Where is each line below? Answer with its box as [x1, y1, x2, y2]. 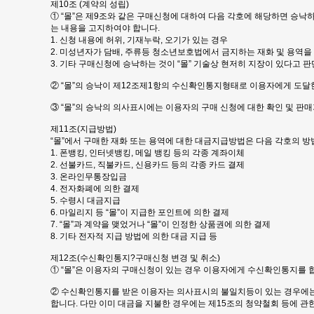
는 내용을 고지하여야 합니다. [50, 23, 160, 33]
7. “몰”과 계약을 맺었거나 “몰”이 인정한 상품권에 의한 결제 [50, 219, 271, 229]
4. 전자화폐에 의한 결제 [50, 184, 139, 193]
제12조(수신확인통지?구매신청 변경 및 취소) [50, 253, 220, 263]
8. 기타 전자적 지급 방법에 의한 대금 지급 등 [50, 231, 217, 241]
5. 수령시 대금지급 [50, 196, 121, 205]
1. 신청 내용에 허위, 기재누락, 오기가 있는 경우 [50, 35, 228, 45]
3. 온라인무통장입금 [50, 172, 127, 182]
